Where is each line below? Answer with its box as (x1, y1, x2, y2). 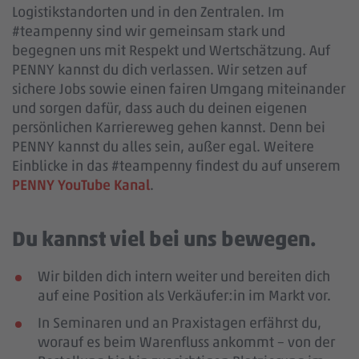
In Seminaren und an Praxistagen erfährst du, (38, 314, 321, 332)
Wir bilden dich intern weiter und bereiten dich (38, 268, 330, 285)
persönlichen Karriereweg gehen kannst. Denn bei (12, 119, 325, 136)
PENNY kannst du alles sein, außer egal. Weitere (12, 138, 314, 155)
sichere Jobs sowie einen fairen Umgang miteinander (12, 80, 345, 98)
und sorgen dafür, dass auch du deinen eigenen (12, 99, 307, 117)
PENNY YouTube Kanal (12, 176, 150, 194)
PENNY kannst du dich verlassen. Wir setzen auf (12, 61, 307, 79)
